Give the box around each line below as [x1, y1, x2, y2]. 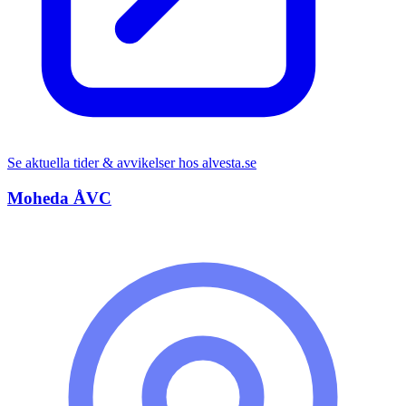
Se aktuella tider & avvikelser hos [7, 155, 202, 171]
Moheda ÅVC [7, 188, 111, 208]
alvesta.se [202, 155, 256, 171]
